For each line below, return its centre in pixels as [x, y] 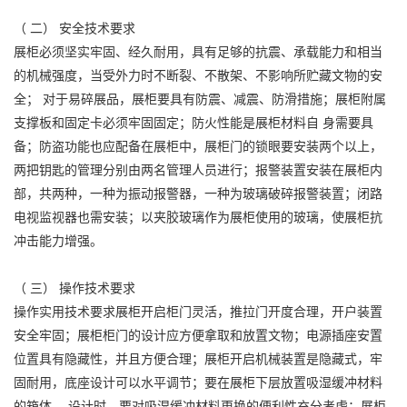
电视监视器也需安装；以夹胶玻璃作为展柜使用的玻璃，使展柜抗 [198, 218]
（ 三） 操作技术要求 [74, 288]
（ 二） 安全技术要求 [74, 29]
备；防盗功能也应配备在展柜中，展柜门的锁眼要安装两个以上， [198, 147]
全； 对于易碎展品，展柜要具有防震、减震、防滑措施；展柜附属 [200, 99]
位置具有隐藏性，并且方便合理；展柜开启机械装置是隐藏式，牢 [198, 359]
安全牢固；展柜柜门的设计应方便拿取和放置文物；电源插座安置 [198, 336]
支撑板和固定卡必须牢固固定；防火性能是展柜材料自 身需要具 [194, 123]
